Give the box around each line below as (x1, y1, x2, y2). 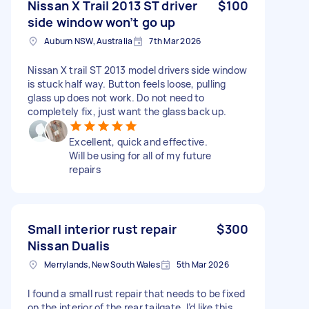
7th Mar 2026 (149, 34, 201, 47)
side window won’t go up (28, 13, 176, 30)
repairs (69, 162, 101, 176)
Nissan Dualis (28, 237, 110, 254)
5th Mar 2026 (176, 258, 229, 270)
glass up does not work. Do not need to (28, 90, 205, 104)
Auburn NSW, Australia (44, 34, 133, 47)
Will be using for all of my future (69, 148, 212, 162)
